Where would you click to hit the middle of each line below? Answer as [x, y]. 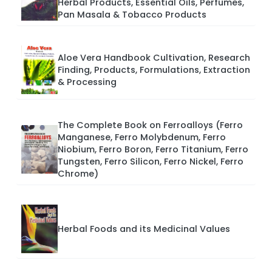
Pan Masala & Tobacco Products [132, 14]
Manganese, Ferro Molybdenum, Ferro [142, 137]
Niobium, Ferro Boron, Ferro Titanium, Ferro [153, 149]
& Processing [87, 82]
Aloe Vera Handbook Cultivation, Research [154, 57]
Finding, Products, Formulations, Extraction [154, 70]
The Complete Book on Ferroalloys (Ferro [150, 125]
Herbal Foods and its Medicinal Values [144, 229]
